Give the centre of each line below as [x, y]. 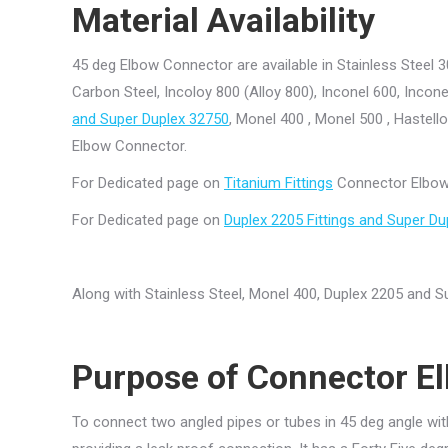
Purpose [135, 377]
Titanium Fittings [278, 183]
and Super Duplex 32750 [150, 119]
